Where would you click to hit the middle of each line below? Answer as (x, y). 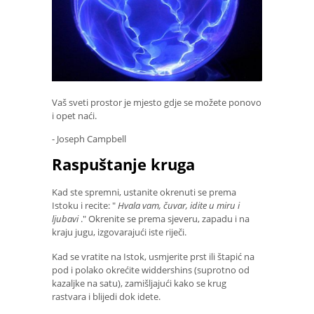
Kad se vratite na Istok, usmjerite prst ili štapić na (153, 256)
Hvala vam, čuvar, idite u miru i (179, 206)
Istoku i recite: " (85, 206)
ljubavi (65, 219)
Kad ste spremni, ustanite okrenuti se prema (144, 192)
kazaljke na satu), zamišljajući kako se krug (139, 283)
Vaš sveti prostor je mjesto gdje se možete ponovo (157, 102)
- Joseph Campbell (89, 138)
